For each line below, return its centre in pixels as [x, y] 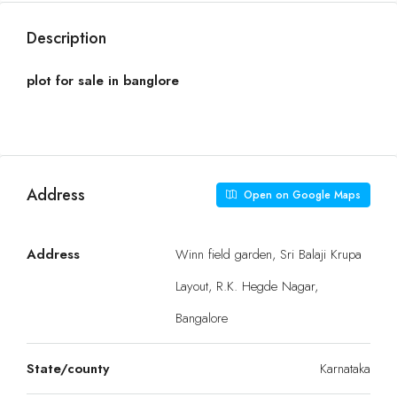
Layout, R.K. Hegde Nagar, [247, 286]
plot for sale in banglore [103, 81]
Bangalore [202, 318]
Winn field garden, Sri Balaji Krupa [269, 254]
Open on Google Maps [300, 195]
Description [66, 38]
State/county [68, 369]
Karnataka [345, 369]
